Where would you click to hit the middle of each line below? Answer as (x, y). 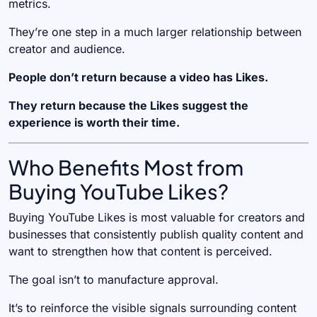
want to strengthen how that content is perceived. (140, 251)
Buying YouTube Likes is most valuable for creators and (157, 217)
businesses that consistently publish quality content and (156, 234)
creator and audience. (67, 48)
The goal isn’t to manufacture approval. (114, 279)
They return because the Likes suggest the (128, 105)
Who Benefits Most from (126, 167)
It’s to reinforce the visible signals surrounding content (152, 307)
